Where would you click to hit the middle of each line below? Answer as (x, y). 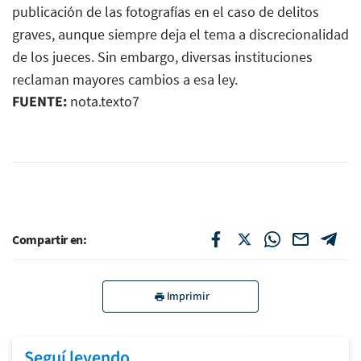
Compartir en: (50, 239)
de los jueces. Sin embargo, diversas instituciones (162, 56)
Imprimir (188, 296)
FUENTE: (39, 102)
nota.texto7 (103, 102)
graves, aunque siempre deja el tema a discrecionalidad (180, 34)
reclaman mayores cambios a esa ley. (125, 79)
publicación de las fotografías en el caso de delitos (166, 11)
